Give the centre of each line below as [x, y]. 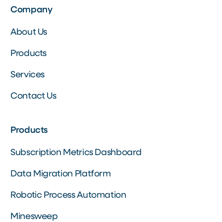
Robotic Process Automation [68, 195]
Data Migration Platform [61, 174]
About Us [29, 32]
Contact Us [33, 96]
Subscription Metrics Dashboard [76, 153]
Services [28, 75]
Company [31, 10]
